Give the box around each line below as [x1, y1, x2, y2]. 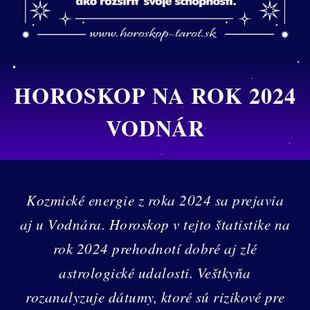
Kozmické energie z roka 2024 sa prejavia [26, 190, 284, 210]
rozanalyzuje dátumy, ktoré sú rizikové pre [26, 286, 284, 307]
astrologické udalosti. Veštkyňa [59, 262, 251, 282]
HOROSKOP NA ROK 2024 [14, 79, 296, 112]
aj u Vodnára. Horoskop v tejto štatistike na [19, 214, 291, 234]
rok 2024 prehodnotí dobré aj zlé [53, 238, 257, 258]
